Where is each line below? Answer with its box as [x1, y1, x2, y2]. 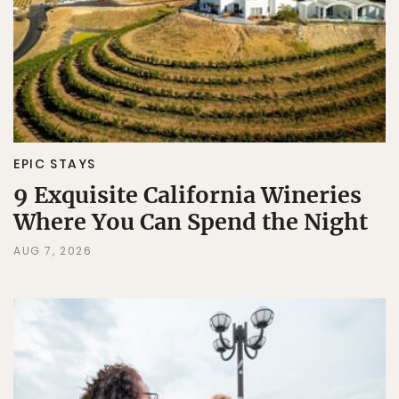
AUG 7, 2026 [13, 243, 93, 259]
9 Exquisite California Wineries [13, 181, 362, 210]
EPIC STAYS [13, 155, 96, 174]
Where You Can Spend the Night [13, 208, 368, 237]
